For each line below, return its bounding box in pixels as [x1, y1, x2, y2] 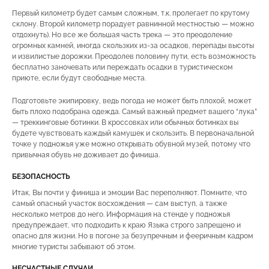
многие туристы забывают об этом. [12, 242, 135, 251]
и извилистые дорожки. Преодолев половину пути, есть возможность [12, 52, 256, 61]
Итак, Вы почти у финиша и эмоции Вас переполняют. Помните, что [12, 188, 247, 197]
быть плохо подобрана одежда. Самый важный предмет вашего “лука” [12, 107, 257, 116]
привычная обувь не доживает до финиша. [12, 150, 160, 159]
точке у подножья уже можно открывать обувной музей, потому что [12, 139, 250, 148]
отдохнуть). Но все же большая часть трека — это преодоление [12, 30, 232, 39]
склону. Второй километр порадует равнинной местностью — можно [12, 19, 254, 28]
